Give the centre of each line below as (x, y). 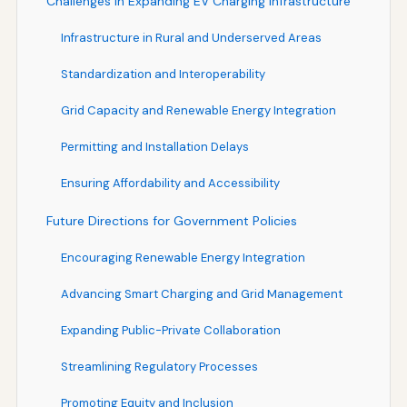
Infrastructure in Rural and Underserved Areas (191, 37)
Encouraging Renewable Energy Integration (183, 257)
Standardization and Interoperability (163, 74)
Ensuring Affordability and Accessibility (170, 183)
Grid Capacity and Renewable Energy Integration (198, 110)
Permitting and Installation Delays (154, 146)
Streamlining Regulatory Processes (159, 366)
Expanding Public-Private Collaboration (170, 330)
